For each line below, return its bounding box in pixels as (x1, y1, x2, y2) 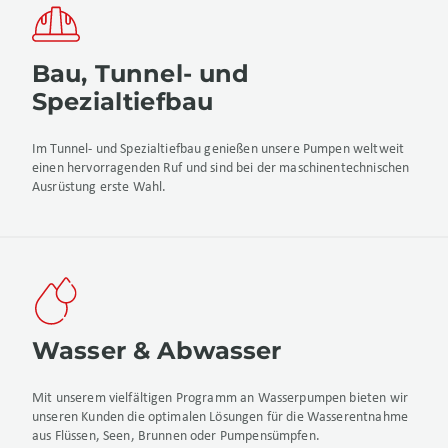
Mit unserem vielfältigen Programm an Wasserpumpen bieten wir (32, 391, 408, 406)
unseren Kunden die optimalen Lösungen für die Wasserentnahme (32, 410, 408, 425)
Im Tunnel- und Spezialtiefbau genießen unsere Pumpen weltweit (32, 142, 405, 157)
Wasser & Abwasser (32, 336, 282, 365)
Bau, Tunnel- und (32, 59, 250, 88)
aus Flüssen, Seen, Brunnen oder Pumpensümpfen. (32, 429, 320, 444)
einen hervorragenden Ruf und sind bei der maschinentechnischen (32, 161, 410, 176)
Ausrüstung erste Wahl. (32, 180, 167, 195)
